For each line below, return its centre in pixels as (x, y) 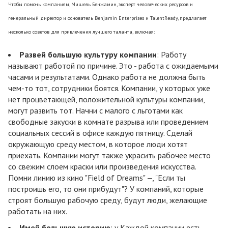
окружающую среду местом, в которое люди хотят (98, 144)
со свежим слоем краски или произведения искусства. (102, 167)
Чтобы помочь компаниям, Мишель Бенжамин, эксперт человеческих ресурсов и (101, 5)
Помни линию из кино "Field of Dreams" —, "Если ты (97, 178)
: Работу (172, 55)
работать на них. (38, 211)
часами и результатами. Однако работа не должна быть (107, 77)
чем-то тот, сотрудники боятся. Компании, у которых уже (109, 88)
